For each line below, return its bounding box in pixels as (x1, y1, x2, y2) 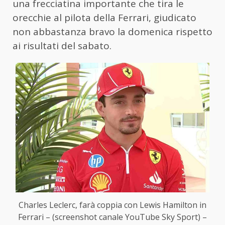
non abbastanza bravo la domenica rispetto (13, 25, 212, 39)
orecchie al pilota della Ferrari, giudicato (13, 11, 196, 25)
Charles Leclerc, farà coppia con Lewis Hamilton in (19, 199, 206, 210)
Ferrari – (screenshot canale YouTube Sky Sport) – (18, 211, 207, 222)
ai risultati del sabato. (13, 39, 111, 53)
